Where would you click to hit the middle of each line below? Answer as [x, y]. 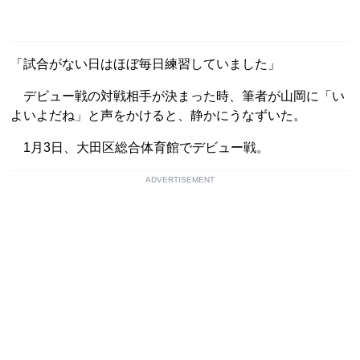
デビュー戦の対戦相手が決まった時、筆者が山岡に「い [178, 96]
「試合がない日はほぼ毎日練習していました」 [145, 63]
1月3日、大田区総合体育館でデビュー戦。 [140, 147]
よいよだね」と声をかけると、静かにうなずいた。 [158, 115]
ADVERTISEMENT [180, 179]
